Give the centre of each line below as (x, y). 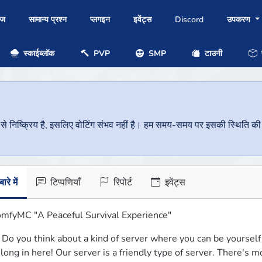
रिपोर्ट (121, 183)
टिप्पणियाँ (64, 183)
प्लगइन (100, 20)
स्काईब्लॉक (38, 53)
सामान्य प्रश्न (48, 20)
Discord (189, 20)
